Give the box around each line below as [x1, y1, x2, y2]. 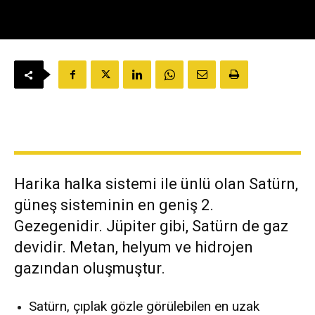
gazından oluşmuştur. [14, 259, 165, 278]
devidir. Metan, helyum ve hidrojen [14, 238, 253, 257]
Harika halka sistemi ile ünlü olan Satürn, [14, 175, 298, 193]
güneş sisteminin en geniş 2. [14, 196, 214, 214]
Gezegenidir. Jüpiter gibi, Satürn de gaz [14, 217, 288, 236]
